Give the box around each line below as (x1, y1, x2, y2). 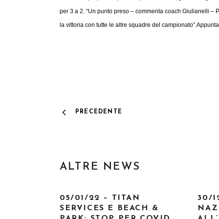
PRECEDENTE (75, 109, 122, 115)
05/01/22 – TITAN (60, 194, 140, 202)
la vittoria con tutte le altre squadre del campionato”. (60, 22, 197, 28)
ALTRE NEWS (60, 161, 140, 173)
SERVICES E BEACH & (60, 204, 159, 212)
